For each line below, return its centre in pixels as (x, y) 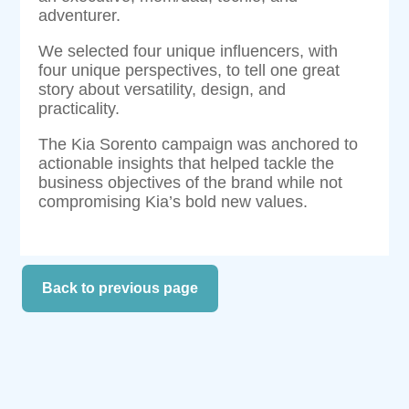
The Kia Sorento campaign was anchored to (199, 144)
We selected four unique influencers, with (189, 51)
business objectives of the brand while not (191, 182)
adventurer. (80, 15)
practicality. (79, 108)
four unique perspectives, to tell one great (189, 70)
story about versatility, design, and (163, 89)
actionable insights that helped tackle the (187, 163)
